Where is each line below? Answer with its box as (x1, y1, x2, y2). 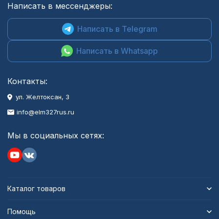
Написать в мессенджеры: (7, 1, 112, 11)
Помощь (7, 207, 36, 216)
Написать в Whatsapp (76, 45, 158, 56)
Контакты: (7, 76, 47, 86)
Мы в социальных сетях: (7, 131, 104, 140)
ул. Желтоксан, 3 (16, 93, 69, 101)
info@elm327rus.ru (17, 108, 74, 116)
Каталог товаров (7, 184, 66, 193)
